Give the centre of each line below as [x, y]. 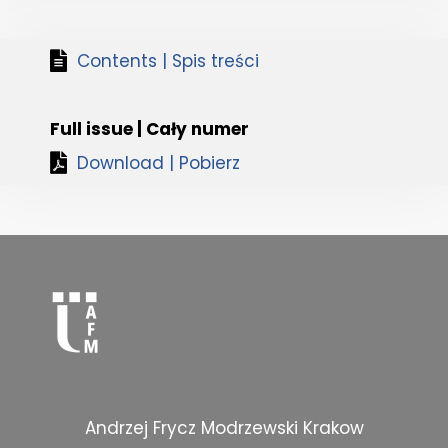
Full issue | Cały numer [149, 129]
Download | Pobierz [158, 163]
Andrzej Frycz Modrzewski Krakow [224, 428]
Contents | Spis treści [168, 61]
